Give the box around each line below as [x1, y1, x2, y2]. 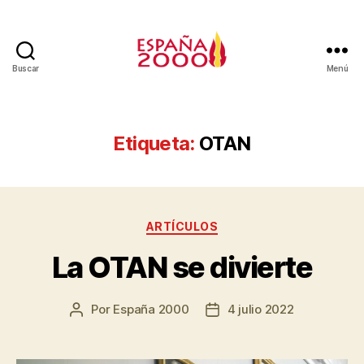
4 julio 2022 [227, 301, 294, 317]
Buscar [11, 63, 40, 73]
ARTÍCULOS [145, 219, 219, 233]
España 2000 [113, 301, 189, 317]
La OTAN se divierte [51, 249, 313, 285]
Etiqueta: [113, 132, 195, 155]
